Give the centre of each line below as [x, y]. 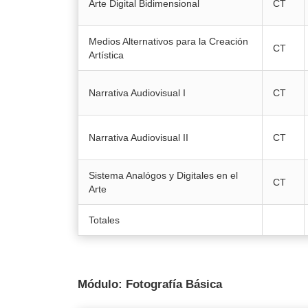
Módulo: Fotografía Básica [151, 284]
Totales [105, 220]
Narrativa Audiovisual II [138, 137]
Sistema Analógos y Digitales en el [163, 175]
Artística [106, 55]
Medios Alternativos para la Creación [168, 41]
